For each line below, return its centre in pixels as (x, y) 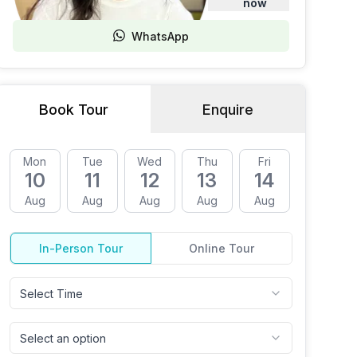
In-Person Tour (80, 248)
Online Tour (222, 248)
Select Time (51, 293)
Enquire (228, 109)
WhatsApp (160, 36)
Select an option (63, 338)
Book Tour (73, 109)
